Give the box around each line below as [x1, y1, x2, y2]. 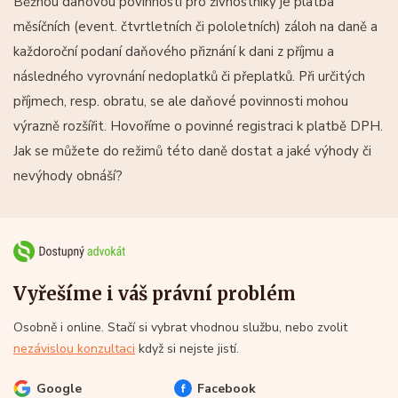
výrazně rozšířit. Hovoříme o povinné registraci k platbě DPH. [13, 116, 383, 135]
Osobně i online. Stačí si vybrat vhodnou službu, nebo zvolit [13, 318, 347, 336]
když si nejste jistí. [135, 339, 239, 357]
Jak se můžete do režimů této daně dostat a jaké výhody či [13, 141, 371, 160]
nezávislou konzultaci [13, 339, 135, 357]
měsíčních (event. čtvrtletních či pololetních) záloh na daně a [13, 17, 378, 36]
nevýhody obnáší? [13, 166, 123, 185]
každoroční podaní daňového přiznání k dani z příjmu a [13, 42, 334, 60]
